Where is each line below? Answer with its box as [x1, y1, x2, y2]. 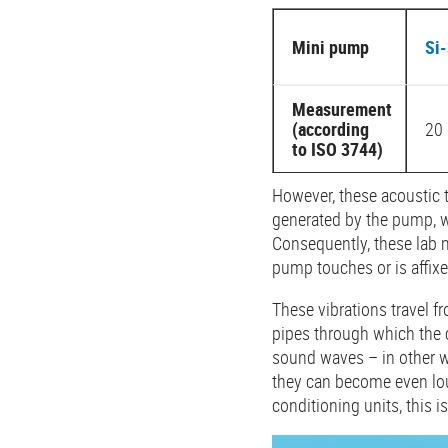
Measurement [292, 96, 392, 121]
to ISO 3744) [292, 136, 383, 161]
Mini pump [292, 34, 369, 59]
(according [292, 116, 369, 141]
